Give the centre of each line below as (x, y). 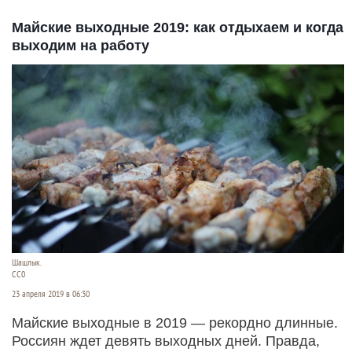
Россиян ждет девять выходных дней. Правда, (166, 341)
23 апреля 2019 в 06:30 (51, 293)
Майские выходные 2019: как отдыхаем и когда (178, 27)
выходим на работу (81, 45)
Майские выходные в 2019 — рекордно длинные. (175, 323)
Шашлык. (27, 262)
